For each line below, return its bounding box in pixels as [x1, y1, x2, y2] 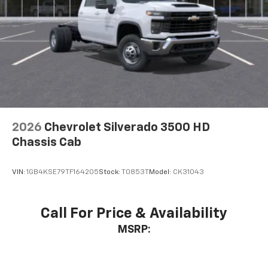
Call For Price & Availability [41, 206, 227, 221]
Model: [149, 168, 173, 176]
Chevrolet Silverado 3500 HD [44, 121, 210, 134]
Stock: [99, 168, 121, 176]
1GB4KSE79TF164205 [26, 168, 99, 176]
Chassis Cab [12, 136, 81, 149]
